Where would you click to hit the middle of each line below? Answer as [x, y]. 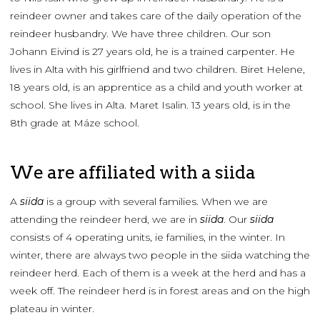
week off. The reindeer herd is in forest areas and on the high [160, 291]
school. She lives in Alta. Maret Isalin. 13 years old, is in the [150, 105]
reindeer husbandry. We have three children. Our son [140, 34]
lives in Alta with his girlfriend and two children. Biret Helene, [157, 70]
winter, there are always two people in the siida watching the [160, 255]
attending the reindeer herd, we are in [105, 220]
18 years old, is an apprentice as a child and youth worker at [156, 87]
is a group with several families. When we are [156, 202]
